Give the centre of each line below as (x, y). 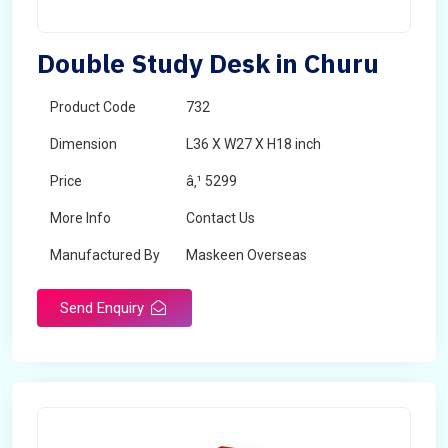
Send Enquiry (104, 308)
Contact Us (220, 218)
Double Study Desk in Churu (208, 63)
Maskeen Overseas (246, 255)
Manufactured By (105, 255)
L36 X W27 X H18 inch (253, 144)
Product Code (93, 107)
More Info (80, 218)
